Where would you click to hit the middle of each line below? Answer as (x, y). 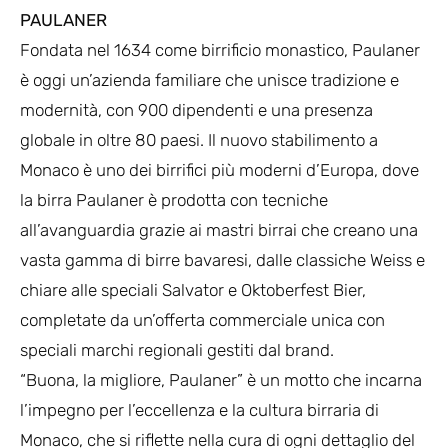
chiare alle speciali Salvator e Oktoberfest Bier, (193, 290)
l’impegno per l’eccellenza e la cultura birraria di (199, 410)
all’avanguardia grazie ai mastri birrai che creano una (219, 230)
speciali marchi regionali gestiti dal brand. (177, 350)
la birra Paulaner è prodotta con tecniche (174, 200)
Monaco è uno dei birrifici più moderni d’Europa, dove (219, 170)
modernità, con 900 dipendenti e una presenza (196, 110)
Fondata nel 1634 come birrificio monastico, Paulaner (220, 50)
